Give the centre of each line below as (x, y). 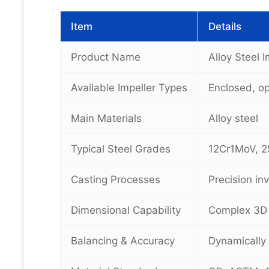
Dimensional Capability (126, 210)
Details (225, 26)
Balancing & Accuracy (123, 241)
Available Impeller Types (129, 88)
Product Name (106, 57)
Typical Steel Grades (121, 149)
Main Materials (106, 118)
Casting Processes (116, 180)
